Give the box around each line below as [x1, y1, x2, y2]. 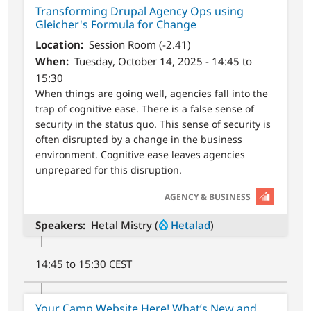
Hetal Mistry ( [90, 217, 158, 232]
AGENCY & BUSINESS [164, 190, 251, 203]
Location [35, 37, 81, 51]
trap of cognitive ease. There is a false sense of [35, 101, 255, 115]
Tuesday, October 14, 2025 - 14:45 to [74, 53, 252, 68]
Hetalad [170, 217, 210, 232]
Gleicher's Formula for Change [35, 17, 197, 33]
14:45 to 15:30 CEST [35, 256, 133, 271]
